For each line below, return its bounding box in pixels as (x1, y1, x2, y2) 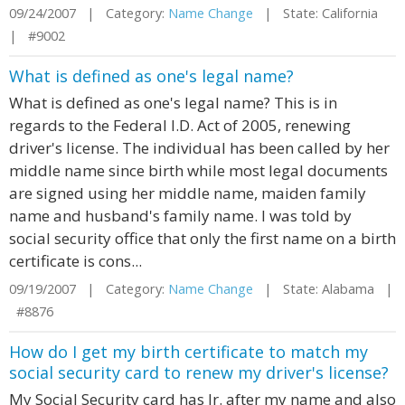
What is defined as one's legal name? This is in (9, 92, 337, 113)
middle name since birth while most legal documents (9, 160, 388, 181)
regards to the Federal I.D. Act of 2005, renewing (9, 115, 351, 136)
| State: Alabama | (253, 280, 393, 297)
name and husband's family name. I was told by (9, 205, 352, 226)
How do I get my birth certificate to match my (9, 341, 368, 363)
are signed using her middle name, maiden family (9, 183, 366, 203)
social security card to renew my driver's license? (9, 362, 389, 383)
